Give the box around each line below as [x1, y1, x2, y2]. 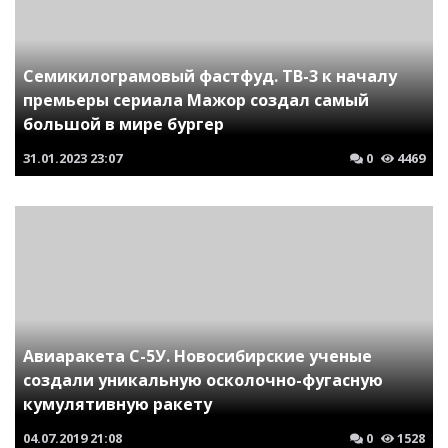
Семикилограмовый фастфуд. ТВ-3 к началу [23, 65, 397, 87]
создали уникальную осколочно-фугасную [23, 369, 383, 391]
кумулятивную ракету [23, 393, 212, 415]
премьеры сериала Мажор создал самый [23, 89, 369, 111]
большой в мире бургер [23, 113, 224, 135]
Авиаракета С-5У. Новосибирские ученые [23, 345, 372, 367]
